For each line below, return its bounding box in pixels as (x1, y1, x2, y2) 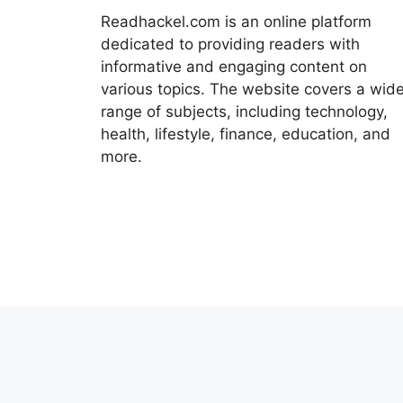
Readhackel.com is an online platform (101, 13, 372, 31)
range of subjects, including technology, (101, 103, 388, 121)
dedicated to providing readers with (101, 35, 360, 54)
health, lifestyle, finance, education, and (101, 125, 390, 144)
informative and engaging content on (101, 58, 367, 76)
